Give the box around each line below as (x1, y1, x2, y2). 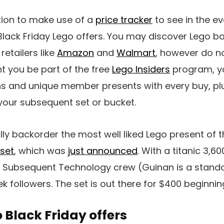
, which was (14, 144, 68, 157)
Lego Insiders (112, 62, 170, 75)
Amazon (57, 46, 94, 59)
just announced (68, 144, 137, 157)
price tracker (95, 13, 152, 26)
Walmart (116, 46, 155, 59)
